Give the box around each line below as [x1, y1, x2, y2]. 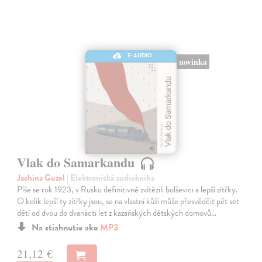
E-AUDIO [127, 51, 152, 60]
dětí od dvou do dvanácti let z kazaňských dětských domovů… [17, 206, 217, 219]
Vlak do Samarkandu [17, 152, 139, 172]
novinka [178, 56, 207, 68]
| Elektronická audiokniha [67, 171, 155, 184]
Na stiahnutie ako [32, 220, 101, 235]
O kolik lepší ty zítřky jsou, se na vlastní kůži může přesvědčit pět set [17, 194, 240, 208]
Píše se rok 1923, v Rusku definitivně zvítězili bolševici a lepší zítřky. [17, 182, 238, 196]
